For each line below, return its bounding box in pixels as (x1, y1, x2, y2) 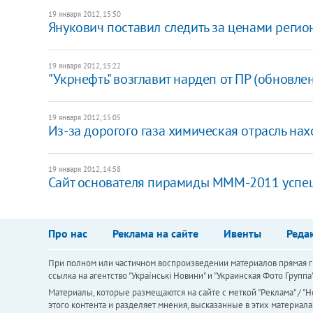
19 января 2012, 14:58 (48, 163, 121, 174)
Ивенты (223, 226, 261, 240)
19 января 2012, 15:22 (48, 60, 121, 71)
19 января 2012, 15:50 (48, 8, 121, 19)
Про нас (48, 226, 87, 240)
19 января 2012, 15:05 (48, 112, 121, 122)
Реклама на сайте (112, 226, 198, 240)
